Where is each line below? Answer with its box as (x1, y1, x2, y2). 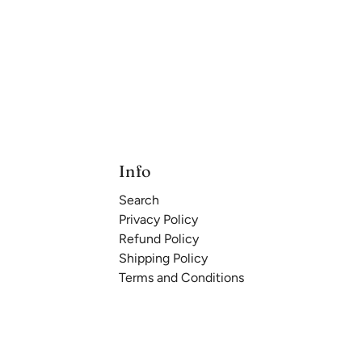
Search (118, 192, 159, 208)
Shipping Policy (118, 250, 208, 266)
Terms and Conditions (118, 270, 244, 285)
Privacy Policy (118, 212, 198, 227)
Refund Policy (118, 231, 199, 246)
